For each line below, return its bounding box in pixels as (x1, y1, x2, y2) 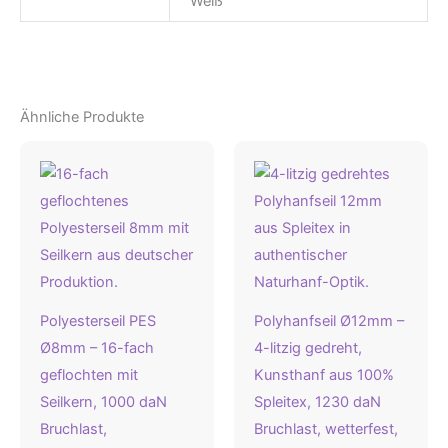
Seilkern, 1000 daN (40, 392, 167, 411)
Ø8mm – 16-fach (40, 338, 154, 357)
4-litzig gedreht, (254, 338, 362, 357)
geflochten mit (40, 365, 138, 384)
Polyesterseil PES (40, 311, 156, 330)
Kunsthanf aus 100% (254, 365, 394, 384)
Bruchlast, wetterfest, (254, 419, 398, 438)
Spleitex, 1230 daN (254, 392, 381, 411)
